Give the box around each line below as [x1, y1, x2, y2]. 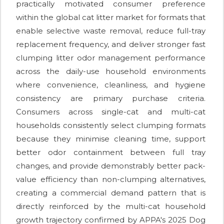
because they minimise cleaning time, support [16, 134, 205, 144]
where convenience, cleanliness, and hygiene [16, 80, 205, 90]
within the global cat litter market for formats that [16, 12, 205, 22]
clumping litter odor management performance [16, 53, 205, 63]
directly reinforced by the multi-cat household [16, 201, 205, 211]
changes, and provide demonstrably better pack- [16, 161, 205, 171]
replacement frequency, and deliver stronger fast [16, 39, 205, 49]
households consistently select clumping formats [16, 120, 205, 130]
